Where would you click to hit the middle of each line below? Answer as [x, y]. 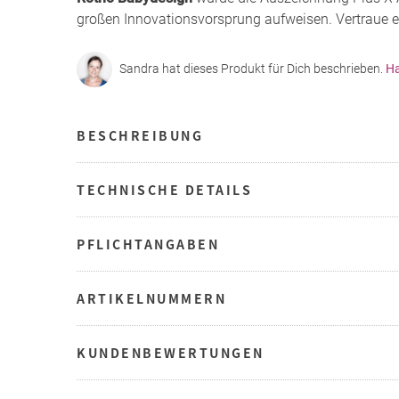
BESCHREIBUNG [140, 135]
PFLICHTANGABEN [148, 244]
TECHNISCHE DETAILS [164, 189]
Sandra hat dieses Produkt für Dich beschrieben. [252, 69]
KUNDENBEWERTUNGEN [171, 352]
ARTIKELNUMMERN [151, 298]
